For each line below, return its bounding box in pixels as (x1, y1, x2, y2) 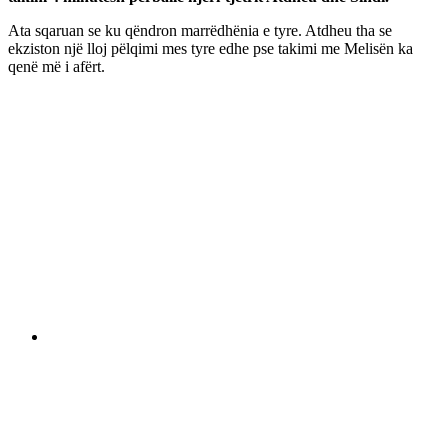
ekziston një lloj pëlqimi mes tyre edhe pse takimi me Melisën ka (8, 39, 413, 57)
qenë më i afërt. (8, 57, 105, 75)
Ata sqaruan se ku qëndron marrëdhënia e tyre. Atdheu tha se (8, 21, 392, 39)
